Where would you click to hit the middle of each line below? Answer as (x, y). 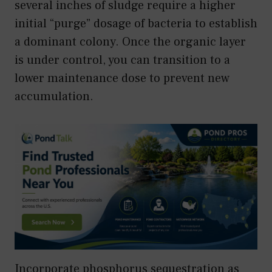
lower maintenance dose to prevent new (122, 79)
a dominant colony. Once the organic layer (130, 42)
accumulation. (54, 97)
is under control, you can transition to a (122, 60)
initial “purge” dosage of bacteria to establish (136, 24)
